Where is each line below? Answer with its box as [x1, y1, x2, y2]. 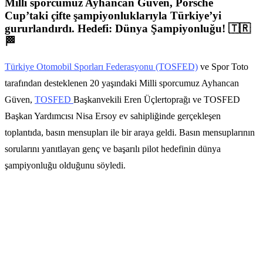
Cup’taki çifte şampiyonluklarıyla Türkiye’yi [5, 9, 221, 22]
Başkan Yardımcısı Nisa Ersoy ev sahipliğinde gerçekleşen [5, 111, 221, 122]
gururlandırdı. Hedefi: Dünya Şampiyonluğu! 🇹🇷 [5, 22, 251, 35]
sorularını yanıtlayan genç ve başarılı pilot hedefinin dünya [5, 144, 221, 154]
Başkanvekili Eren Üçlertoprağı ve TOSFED [73, 95, 240, 105]
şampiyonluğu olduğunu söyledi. [5, 160, 126, 171]
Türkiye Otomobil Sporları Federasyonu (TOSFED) [5, 62, 198, 72]
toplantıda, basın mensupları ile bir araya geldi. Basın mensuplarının [5, 127, 255, 138]
